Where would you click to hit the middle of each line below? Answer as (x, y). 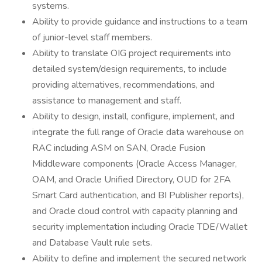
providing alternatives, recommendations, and (123, 85)
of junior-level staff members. (92, 37)
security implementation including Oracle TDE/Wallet (140, 227)
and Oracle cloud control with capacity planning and (135, 211)
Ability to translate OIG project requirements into (132, 53)
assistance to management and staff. (107, 101)
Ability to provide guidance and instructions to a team (140, 22)
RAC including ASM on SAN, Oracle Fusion (119, 148)
